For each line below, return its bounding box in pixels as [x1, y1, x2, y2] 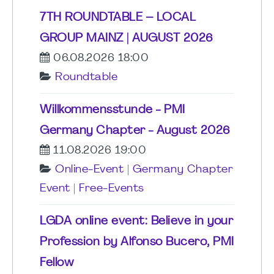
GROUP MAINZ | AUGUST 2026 [40, 32, 213, 45]
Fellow [40, 257, 73, 270]
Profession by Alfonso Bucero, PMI [40, 236, 234, 249]
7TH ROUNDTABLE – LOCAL [40, 12, 196, 24]
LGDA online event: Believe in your [40, 215, 233, 228]
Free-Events [79, 183, 144, 194]
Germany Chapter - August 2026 [40, 125, 231, 138]
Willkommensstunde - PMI [40, 104, 185, 117]
